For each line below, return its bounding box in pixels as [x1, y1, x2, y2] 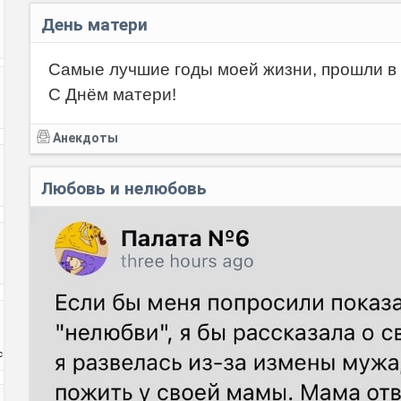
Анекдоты [53, 131, 118, 146]
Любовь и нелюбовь [41, 178, 207, 200]
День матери [41, 14, 148, 36]
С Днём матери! [48, 85, 176, 105]
